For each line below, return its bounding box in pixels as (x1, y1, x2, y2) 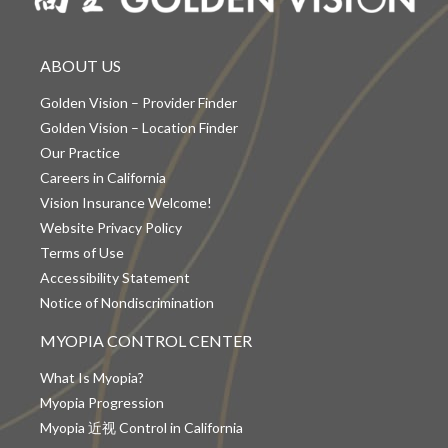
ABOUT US (40, 55, 121, 75)
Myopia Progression (40, 393, 164, 411)
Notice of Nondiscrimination (40, 293, 214, 311)
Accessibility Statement (40, 268, 190, 286)
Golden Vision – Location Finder (40, 118, 238, 136)
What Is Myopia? (40, 368, 144, 386)
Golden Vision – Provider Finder (40, 93, 237, 111)
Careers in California (40, 168, 166, 186)
